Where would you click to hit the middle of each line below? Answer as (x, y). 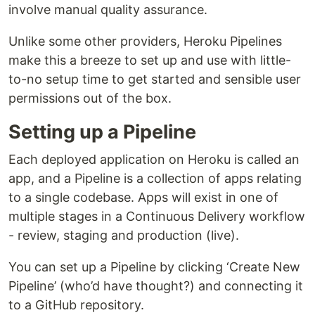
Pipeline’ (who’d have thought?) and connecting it (156, 286)
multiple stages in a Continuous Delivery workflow (157, 216)
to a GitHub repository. (76, 305)
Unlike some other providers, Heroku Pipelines (145, 41)
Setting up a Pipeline (102, 132)
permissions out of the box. (90, 98)
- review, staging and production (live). (124, 235)
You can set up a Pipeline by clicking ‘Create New (154, 267)
